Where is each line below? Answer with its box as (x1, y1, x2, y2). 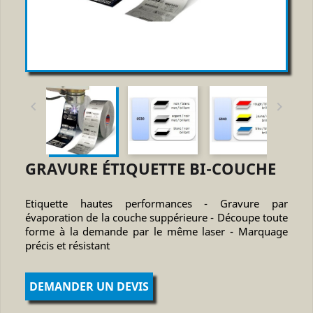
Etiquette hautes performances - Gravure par (25, 196, 288, 210)
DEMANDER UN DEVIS (29, 278, 150, 294)
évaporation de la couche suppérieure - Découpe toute (25, 210, 288, 224)
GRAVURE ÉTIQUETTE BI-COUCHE (25, 157, 277, 179)
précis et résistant (25, 238, 110, 252)
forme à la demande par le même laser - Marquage (25, 224, 288, 238)
